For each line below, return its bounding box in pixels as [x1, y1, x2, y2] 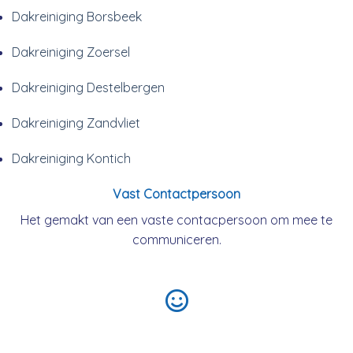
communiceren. [132, 232, 221, 248]
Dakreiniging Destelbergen [12, 79, 165, 95]
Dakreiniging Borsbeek [12, 8, 142, 24]
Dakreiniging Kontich [12, 150, 131, 166]
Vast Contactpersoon [113, 186, 240, 203]
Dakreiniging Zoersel [12, 43, 130, 60]
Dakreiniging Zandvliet [12, 114, 140, 131]
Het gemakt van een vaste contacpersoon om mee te [20, 212, 333, 229]
